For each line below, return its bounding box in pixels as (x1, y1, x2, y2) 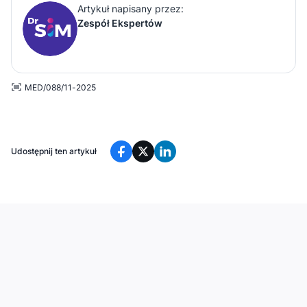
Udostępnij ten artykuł (11, 145, 97, 156)
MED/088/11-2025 (25, 82, 96, 93)
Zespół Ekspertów (77, 16, 162, 29)
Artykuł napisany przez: (77, 2, 184, 14)
